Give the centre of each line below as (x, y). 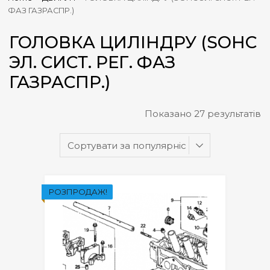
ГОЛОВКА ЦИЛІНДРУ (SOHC (133, 42)
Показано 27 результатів (203, 113)
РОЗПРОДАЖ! (78, 191)
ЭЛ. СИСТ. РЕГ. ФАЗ (92, 62)
